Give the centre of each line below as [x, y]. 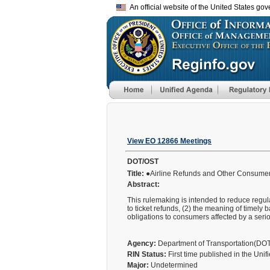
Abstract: [143, 184]
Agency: [142, 243]
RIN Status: [147, 254]
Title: [136, 174]
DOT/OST [143, 162]
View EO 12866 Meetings [169, 141]
